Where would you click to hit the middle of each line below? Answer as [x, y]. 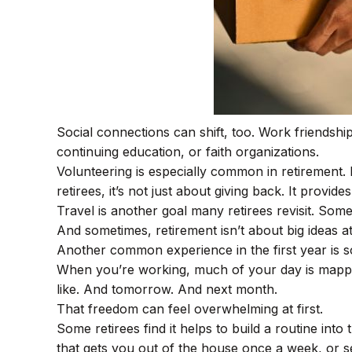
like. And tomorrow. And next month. [167, 289]
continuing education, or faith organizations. [188, 152]
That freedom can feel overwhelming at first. [190, 309]
